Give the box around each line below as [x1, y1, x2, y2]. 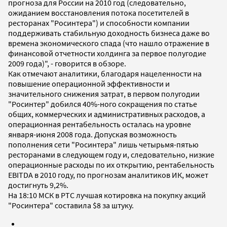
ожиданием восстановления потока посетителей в [8, 7, 189, 18]
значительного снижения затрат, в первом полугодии [8, 88, 200, 99]
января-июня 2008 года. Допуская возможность [8, 129, 177, 139]
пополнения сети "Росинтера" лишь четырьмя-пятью [8, 139, 199, 149]
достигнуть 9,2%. [8, 179, 68, 190]
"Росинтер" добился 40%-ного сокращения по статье [8, 98, 197, 109]
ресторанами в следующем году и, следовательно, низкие [8, 149, 214, 160]
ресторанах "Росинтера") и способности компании [8, 17, 190, 28]
